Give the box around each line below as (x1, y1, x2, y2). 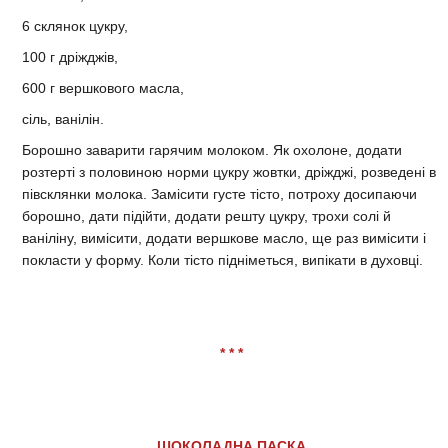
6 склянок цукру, (22, 17, 128, 34)
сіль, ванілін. (22, 110, 104, 127)
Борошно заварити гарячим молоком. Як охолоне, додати (22, 141, 402, 158)
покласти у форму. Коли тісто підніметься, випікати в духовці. (22, 251, 423, 268)
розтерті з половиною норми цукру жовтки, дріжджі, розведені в (22, 163, 436, 180)
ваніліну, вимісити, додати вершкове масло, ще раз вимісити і (22, 229, 426, 246)
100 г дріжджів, (22, 48, 118, 65)
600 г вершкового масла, (22, 79, 184, 96)
